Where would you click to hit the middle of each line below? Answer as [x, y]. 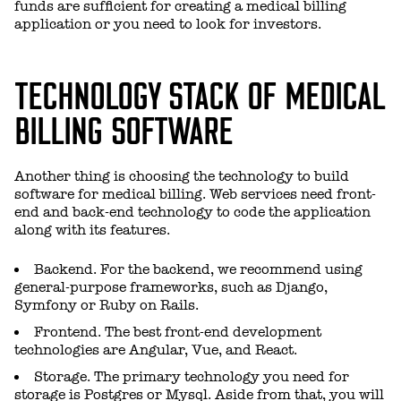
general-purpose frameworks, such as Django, [171, 288]
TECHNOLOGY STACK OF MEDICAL [200, 94]
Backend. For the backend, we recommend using [198, 270]
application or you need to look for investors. [168, 25]
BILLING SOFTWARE [128, 128]
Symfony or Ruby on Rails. [107, 306]
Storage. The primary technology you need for [192, 377]
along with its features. [92, 230]
